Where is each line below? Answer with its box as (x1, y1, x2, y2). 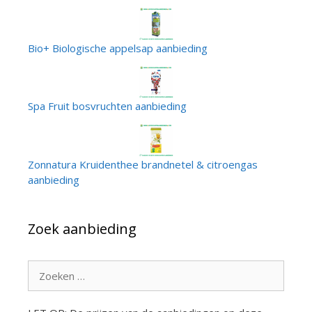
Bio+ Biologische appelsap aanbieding (28, 40, 208, 55)
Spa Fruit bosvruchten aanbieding (28, 99, 187, 114)
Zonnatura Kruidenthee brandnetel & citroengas (28, 157, 258, 171)
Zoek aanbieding (28, 219, 136, 238)
